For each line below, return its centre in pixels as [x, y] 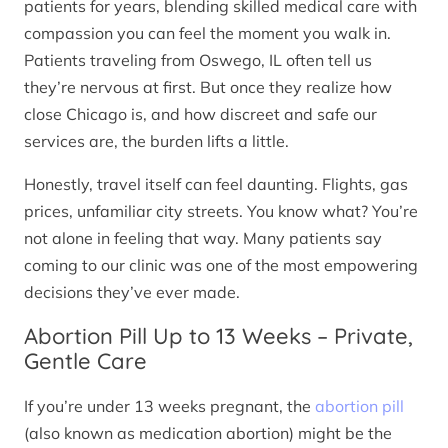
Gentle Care [85, 361]
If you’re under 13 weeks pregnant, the [169, 405]
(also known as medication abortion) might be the [208, 432]
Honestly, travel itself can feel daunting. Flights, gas [216, 184]
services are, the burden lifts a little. [156, 141]
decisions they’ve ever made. [132, 292]
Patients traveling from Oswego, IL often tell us [198, 60]
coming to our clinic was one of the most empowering [221, 265]
